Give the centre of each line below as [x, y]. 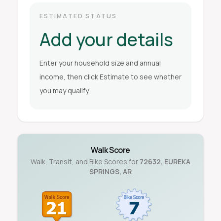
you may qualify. [64, 91]
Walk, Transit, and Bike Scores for [84, 162]
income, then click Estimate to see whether [110, 77]
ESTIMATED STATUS [78, 16]
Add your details [106, 39]
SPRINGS [104, 171]
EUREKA [177, 162]
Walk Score [110, 150]
